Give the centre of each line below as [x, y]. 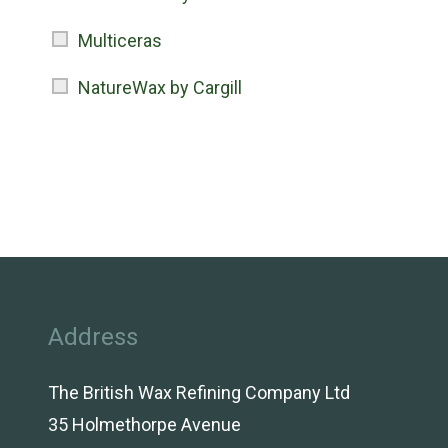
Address [93, 337]
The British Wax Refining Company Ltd [199, 392]
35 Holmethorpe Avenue [144, 424]
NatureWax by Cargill [160, 87]
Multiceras [120, 40]
